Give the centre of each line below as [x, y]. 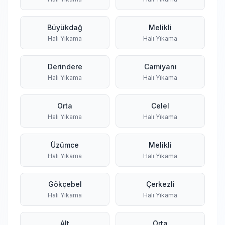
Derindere [65, 67]
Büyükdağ [65, 27]
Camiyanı [160, 67]
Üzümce [65, 145]
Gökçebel [65, 184]
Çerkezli [160, 184]
